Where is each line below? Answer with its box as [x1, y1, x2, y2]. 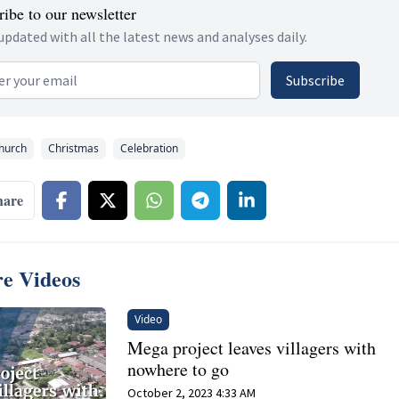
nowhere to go [127, 357, 230, 381]
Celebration [120, 141, 178, 156]
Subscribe [286, 71, 345, 89]
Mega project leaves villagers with [127, 336, 377, 360]
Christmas [48, 141, 99, 156]
